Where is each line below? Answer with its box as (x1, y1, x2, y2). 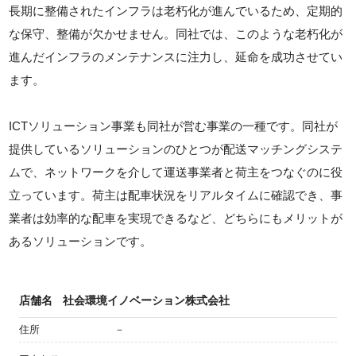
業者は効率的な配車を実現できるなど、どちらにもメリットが (9, 211, 343, 226)
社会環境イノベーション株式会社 (63, 294, 230, 308)
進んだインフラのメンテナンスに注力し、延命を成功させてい (9, 50, 343, 64)
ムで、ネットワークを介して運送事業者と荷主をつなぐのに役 (9, 165, 343, 180)
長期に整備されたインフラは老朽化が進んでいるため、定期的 (9, 4, 343, 18)
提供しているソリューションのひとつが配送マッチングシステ (9, 142, 343, 157)
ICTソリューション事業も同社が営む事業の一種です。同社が (9, 119, 339, 133)
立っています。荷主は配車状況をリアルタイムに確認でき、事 (9, 188, 343, 203)
